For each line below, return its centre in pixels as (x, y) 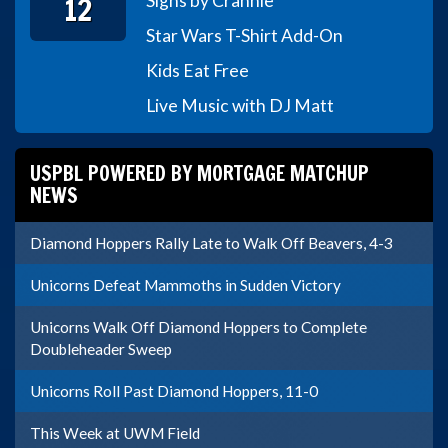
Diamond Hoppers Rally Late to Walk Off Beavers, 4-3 (211, 242)
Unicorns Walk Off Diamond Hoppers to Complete (198, 326)
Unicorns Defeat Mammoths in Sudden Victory (185, 284)
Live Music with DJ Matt (240, 105)
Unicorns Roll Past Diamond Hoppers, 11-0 (174, 390)
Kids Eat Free (198, 70)
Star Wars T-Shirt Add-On (245, 35)
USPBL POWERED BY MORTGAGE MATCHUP (199, 173)
